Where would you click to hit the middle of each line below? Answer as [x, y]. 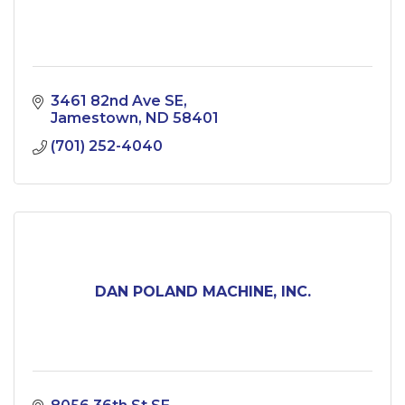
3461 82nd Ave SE [117, 101]
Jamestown [94, 118]
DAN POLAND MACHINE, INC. [202, 292]
